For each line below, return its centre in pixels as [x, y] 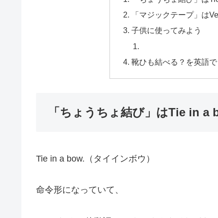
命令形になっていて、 [80, 190]
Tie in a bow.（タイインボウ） [95, 159]
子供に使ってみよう [167, 30]
